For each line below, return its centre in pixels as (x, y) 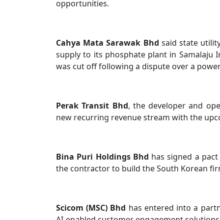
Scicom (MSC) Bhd (92, 208)
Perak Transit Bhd (92, 106)
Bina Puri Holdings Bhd (104, 157)
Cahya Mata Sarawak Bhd (109, 43)
